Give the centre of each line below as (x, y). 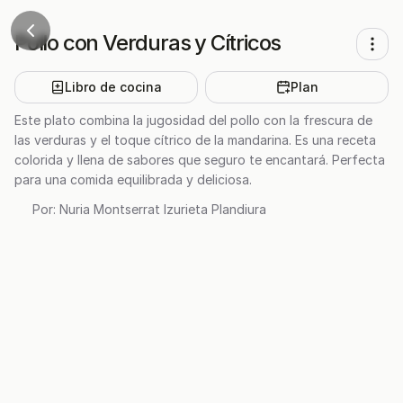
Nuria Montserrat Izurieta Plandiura (163, 209)
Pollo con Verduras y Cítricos (148, 43)
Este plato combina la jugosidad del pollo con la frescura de (193, 120)
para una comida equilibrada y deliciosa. (133, 179)
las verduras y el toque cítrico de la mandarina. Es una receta (195, 140)
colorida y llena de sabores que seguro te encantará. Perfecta (200, 160)
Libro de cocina (113, 87)
